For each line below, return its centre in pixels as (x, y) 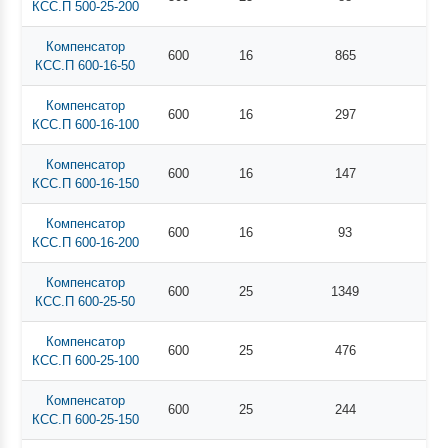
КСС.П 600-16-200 (85, 242)
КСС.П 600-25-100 (85, 360)
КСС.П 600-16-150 (85, 183)
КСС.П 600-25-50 (85, 301)
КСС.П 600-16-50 (85, 65)
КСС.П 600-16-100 (85, 124)
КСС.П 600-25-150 (85, 419)
